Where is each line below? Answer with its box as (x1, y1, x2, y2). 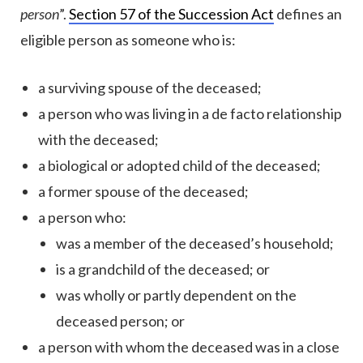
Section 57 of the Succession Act (69, 5, 274, 23)
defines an (274, 5, 342, 23)
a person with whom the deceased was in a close (38, 338, 340, 357)
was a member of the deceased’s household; (56, 234, 334, 253)
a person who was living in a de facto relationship (38, 105, 342, 123)
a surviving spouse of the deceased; (38, 79, 262, 97)
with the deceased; (38, 130, 159, 149)
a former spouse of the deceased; (38, 182, 249, 201)
